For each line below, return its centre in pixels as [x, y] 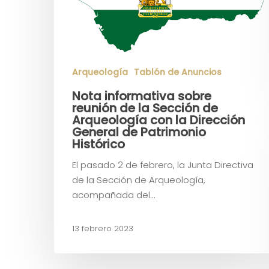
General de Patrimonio [139, 132]
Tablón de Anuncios [178, 72]
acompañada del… [113, 195]
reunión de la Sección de [145, 108]
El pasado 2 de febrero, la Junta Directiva [163, 165]
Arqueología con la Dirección [159, 120]
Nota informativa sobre [142, 96]
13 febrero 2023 [103, 229]
